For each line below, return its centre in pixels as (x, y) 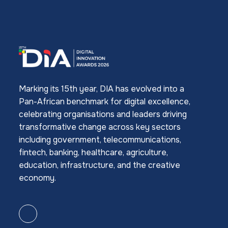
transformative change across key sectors (100, 127)
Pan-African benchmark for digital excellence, (105, 101)
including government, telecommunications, (100, 139)
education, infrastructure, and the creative (99, 165)
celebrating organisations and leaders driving (103, 114)
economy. (37, 178)
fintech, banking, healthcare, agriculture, (93, 152)
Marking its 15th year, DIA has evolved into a (102, 89)
